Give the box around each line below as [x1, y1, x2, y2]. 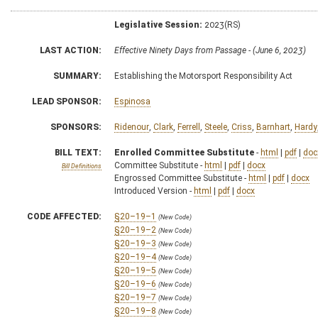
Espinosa [114, 96, 150, 106]
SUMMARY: [53, 70, 102, 81]
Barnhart [256, 121, 290, 132]
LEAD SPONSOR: [32, 96, 102, 106]
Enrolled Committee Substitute [114, 147, 254, 158]
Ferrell [177, 121, 200, 132]
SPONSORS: [50, 121, 102, 132]
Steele [204, 121, 227, 132]
